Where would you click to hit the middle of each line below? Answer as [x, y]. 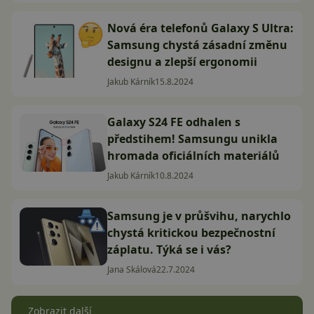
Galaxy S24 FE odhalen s [174, 122]
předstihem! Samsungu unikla [192, 139]
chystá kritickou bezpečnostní [191, 233]
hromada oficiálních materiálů [193, 156]
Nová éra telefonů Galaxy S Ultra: [200, 28]
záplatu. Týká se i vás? [169, 250]
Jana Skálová [132, 269]
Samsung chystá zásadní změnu [197, 45]
